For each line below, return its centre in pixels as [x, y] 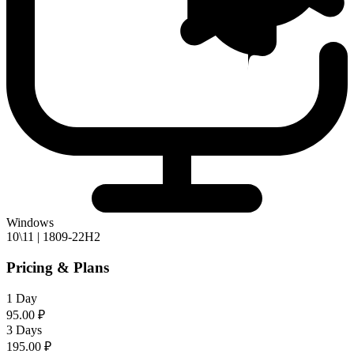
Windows [30, 223]
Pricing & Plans [58, 268]
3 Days [24, 330]
